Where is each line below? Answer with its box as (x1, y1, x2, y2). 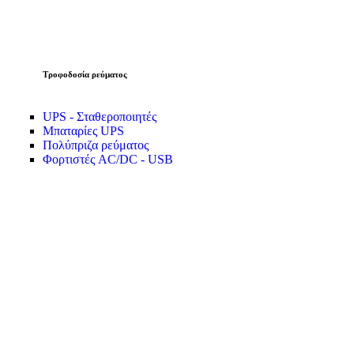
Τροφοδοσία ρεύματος (43, 70, 127, 80)
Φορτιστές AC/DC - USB (43, 153, 173, 167)
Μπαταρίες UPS (43, 124, 124, 138)
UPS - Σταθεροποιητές (43, 110, 156, 124)
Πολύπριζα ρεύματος (43, 138, 149, 153)
